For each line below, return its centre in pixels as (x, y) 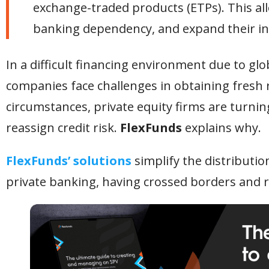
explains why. (222, 128)
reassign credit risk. (63, 128)
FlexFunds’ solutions (69, 161)
